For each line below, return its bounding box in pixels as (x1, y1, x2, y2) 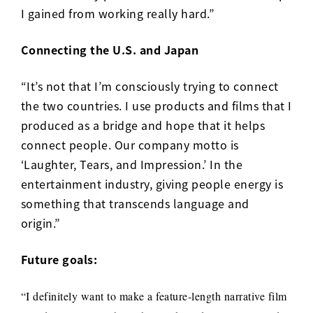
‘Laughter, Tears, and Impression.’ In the (20, 155, 243, 173)
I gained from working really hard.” (20, 4, 218, 22)
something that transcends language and (20, 194, 249, 212)
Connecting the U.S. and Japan (20, 41, 199, 58)
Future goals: (20, 250, 98, 268)
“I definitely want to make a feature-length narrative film (20, 288, 287, 303)
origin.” (20, 214, 64, 231)
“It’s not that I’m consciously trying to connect (20, 77, 279, 94)
